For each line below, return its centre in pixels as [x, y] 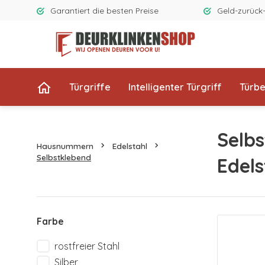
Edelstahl [130, 146]
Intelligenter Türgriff [175, 87]
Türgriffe [90, 87]
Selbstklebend [64, 157]
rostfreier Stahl [87, 246]
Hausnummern [65, 146]
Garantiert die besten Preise [104, 10]
